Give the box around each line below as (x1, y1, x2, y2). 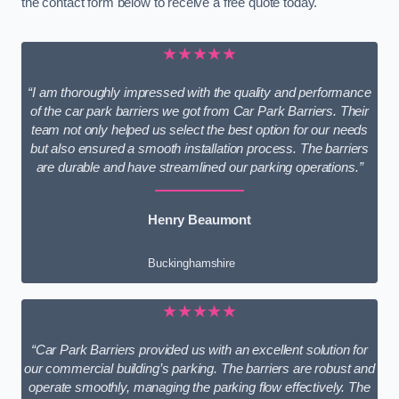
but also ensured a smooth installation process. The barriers (29, 141, 370, 156)
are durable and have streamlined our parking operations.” (36, 159, 363, 175)
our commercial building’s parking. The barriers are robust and (24, 361, 375, 376)
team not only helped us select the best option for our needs (30, 122, 369, 137)
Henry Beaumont (148, 213, 251, 228)
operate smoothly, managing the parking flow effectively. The (28, 379, 370, 395)
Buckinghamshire (148, 256, 235, 270)
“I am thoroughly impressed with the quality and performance (28, 85, 371, 100)
